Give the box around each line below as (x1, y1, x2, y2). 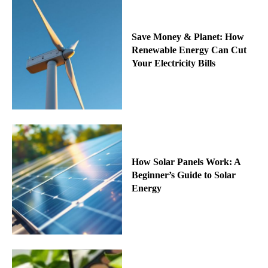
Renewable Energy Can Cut (131, 45, 246, 56)
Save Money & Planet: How (131, 32, 244, 42)
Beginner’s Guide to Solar (131, 169, 236, 180)
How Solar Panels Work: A (131, 156, 241, 167)
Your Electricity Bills (131, 58, 215, 69)
